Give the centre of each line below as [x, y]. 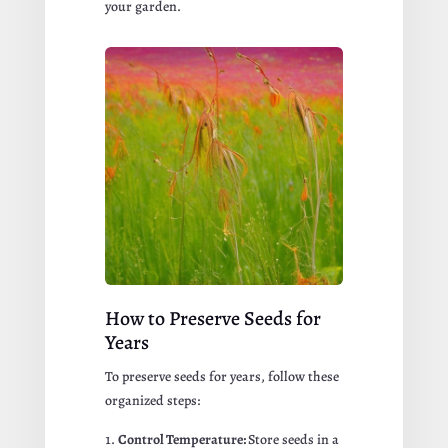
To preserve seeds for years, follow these [221, 377]
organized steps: [152, 401]
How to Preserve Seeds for [212, 319]
